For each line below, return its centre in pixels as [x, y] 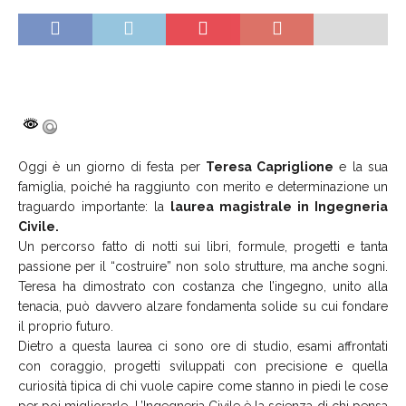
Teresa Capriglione [270, 166]
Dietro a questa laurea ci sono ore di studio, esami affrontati [203, 346]
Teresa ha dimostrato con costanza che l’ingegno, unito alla [203, 286]
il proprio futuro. [66, 326]
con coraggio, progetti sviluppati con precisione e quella [203, 366]
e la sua [361, 166]
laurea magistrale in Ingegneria [279, 206]
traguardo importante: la [94, 206]
